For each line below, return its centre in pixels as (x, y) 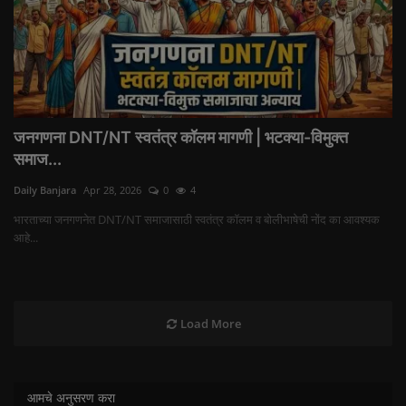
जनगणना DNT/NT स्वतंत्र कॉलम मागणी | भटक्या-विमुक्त (181, 138)
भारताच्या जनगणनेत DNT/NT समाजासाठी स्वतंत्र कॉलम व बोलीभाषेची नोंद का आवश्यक (197, 220)
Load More (209, 324)
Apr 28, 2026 (112, 190)
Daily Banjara (45, 190)
